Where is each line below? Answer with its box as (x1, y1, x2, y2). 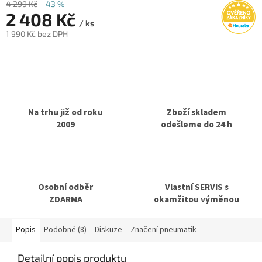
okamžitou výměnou (154, 192, 239, 206)
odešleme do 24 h (161, 118, 232, 131)
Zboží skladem (167, 105, 226, 119)
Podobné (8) (44, 223, 87, 236)
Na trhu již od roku (28, 105, 103, 119)
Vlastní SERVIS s (164, 180, 229, 194)
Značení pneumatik (130, 223, 196, 236)
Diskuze (95, 223, 122, 236)
